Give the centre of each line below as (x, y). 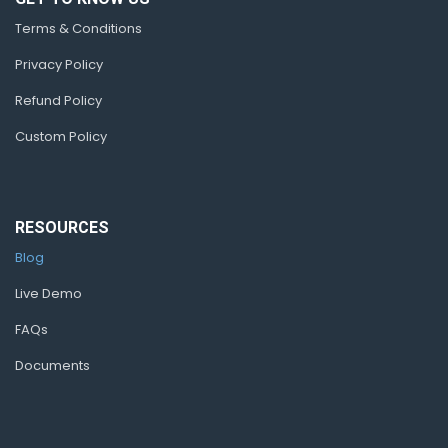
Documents (52, 365)
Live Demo (48, 293)
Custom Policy (61, 136)
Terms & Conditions (78, 28)
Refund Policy (58, 100)
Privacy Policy (59, 64)
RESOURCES (62, 227)
